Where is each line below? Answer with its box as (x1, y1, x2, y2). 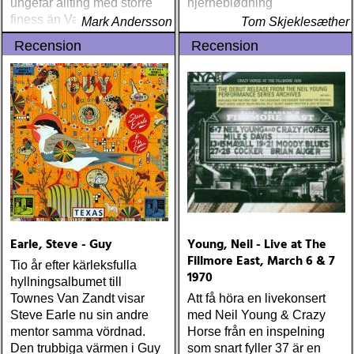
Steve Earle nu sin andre (10, 308, 149, 322)
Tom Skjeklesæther (241, 15, 349, 28)
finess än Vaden (10, 13, 100, 26)
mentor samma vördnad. (10, 325, 145, 338)
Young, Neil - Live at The (187, 235, 326, 255)
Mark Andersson (81, 15, 172, 28)
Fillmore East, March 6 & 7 (187, 251, 335, 272)
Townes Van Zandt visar (10, 292, 145, 305)
